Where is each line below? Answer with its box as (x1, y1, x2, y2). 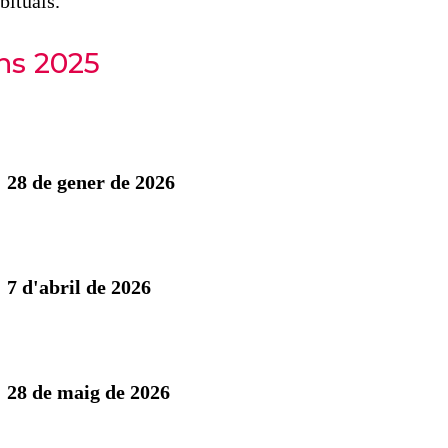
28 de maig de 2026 (6, 380, 170, 403)
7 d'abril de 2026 (6, 275, 151, 298)
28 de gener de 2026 (6, 170, 175, 193)
